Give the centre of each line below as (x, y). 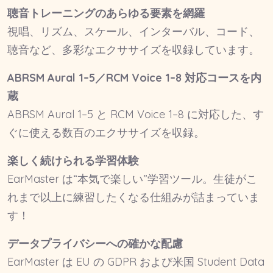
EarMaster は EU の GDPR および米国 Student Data (136, 261)
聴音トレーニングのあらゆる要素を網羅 (106, 13)
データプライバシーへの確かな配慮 (95, 243)
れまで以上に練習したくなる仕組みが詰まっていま (133, 197)
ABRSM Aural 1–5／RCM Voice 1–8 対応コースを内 (134, 77)
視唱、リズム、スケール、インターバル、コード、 (133, 31)
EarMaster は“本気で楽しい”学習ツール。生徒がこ (132, 179)
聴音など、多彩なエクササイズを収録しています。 (133, 49)
